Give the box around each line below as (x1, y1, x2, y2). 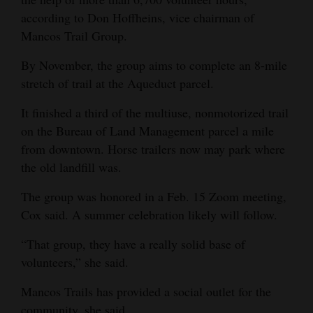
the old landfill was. (21, 158, 122, 175)
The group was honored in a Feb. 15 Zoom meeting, (21, 187, 286, 205)
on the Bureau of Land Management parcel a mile (21, 122, 274, 139)
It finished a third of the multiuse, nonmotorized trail (21, 103, 289, 121)
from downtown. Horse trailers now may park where (21, 140, 285, 157)
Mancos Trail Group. (21, 27, 127, 44)
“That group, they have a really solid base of (21, 235, 245, 252)
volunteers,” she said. (21, 253, 129, 270)
